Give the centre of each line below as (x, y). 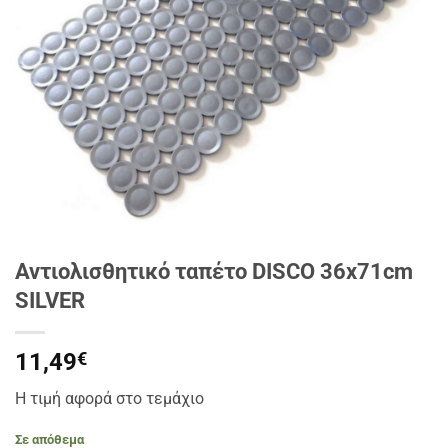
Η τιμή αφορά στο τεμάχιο (109, 398)
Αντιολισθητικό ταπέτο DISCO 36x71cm (214, 271)
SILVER (50, 300)
